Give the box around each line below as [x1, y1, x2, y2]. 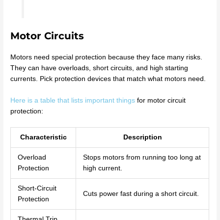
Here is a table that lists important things [10, 96, 136, 104]
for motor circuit [135, 96, 186, 104]
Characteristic [20, 134, 67, 141]
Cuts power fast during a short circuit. [82, 190, 199, 198]
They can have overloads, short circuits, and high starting [10, 64, 189, 72]
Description [123, 134, 162, 141]
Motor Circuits [10, 29, 84, 42]
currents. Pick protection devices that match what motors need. [10, 75, 206, 82]
